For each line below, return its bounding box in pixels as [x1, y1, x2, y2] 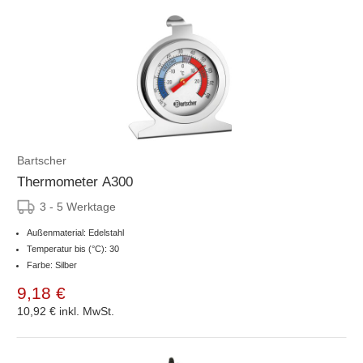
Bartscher [17, 153, 66, 167]
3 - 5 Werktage [40, 199, 116, 213]
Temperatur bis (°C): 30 [27, 243, 119, 254]
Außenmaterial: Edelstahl [27, 227, 124, 237]
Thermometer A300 [17, 173, 133, 190]
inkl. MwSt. [59, 304, 114, 318]
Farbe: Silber [27, 259, 77, 270]
